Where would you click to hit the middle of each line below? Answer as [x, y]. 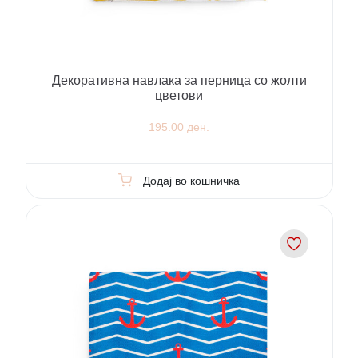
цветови [179, 96]
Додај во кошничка [191, 180]
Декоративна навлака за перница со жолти [179, 81]
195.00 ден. [179, 127]
